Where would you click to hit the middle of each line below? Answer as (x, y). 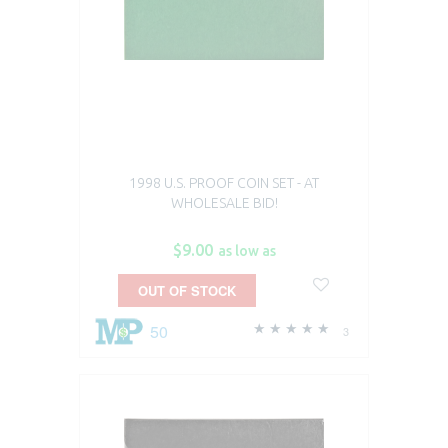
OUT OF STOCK (186, 290)
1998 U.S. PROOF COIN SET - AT (224, 182)
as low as (246, 250)
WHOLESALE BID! (224, 202)
